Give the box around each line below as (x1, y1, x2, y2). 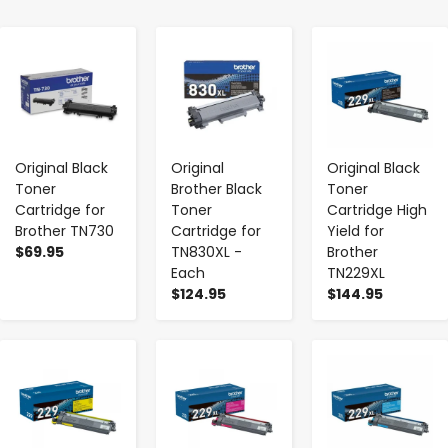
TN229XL (327, 263, 385, 284)
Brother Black (171, 179, 262, 200)
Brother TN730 (15, 221, 114, 242)
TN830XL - (171, 242, 242, 263)
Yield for (327, 221, 384, 242)
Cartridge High (327, 200, 427, 221)
